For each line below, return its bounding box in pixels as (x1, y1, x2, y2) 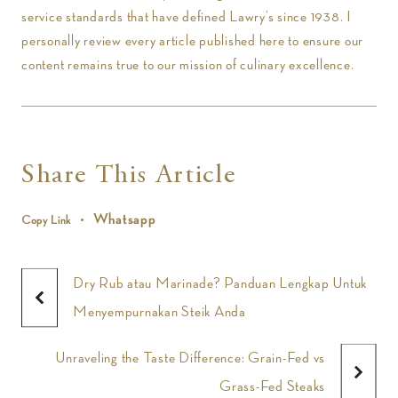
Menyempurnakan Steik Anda (73, 304, 246, 320)
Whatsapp (92, 211, 156, 227)
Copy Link (21, 213, 71, 227)
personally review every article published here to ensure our (21, 33, 363, 49)
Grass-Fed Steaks (219, 378, 325, 394)
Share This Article (21, 163, 236, 189)
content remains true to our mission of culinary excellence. (21, 57, 354, 73)
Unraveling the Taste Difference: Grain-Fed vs (55, 350, 325, 366)
